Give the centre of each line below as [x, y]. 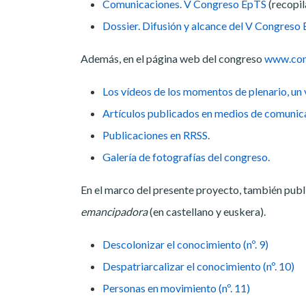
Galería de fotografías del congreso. [186, 157]
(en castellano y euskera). [207, 212]
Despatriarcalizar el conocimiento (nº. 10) [198, 266]
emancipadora [114, 212]
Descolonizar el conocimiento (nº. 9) [185, 245]
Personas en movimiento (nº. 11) [176, 288]
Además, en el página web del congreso [172, 59]
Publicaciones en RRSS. [156, 135]
